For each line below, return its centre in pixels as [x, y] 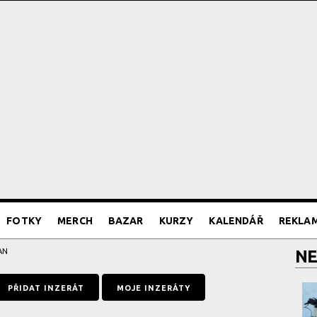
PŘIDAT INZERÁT [46, 288]
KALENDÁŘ [236, 221]
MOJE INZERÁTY [153, 288]
